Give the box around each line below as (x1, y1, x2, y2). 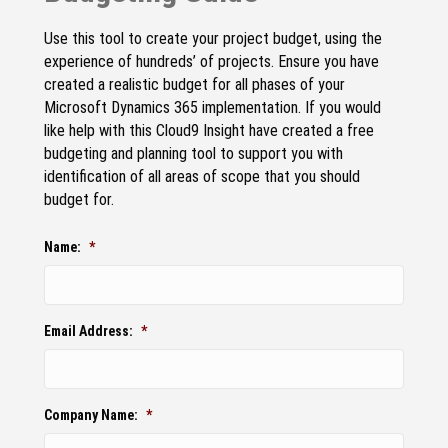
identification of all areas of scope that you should (44, 166, 360, 186)
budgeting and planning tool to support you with (44, 143, 343, 163)
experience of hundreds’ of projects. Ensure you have (44, 51, 379, 71)
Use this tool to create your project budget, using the (44, 28, 382, 48)
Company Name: (44, 406, 138, 423)
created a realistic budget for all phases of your (44, 74, 345, 94)
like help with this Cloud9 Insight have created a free (44, 120, 374, 140)
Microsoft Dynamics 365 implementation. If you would (44, 97, 381, 117)
